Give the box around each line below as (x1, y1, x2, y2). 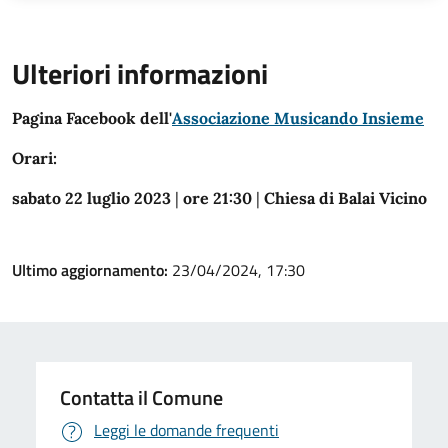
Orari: (12, 148, 57, 169)
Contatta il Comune (60, 382, 223, 414)
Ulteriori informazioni (12, 52, 268, 96)
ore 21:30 (183, 188, 252, 209)
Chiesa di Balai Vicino (264, 188, 427, 209)
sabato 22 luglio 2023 (12, 188, 171, 209)
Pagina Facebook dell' (12, 108, 172, 129)
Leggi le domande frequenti (94, 418, 279, 443)
